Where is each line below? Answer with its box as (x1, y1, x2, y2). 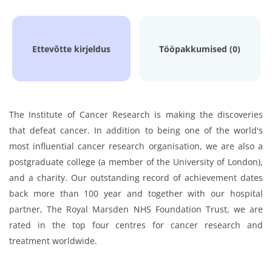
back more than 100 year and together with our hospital (9, 188, 263, 199)
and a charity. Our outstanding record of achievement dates (9, 172, 263, 183)
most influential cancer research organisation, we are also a (9, 140, 263, 152)
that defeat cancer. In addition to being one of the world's (9, 124, 263, 136)
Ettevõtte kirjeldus (32, 43, 110, 55)
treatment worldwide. (9, 235, 97, 246)
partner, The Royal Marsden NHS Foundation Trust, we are (9, 203, 263, 215)
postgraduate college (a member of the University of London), (9, 156, 263, 168)
